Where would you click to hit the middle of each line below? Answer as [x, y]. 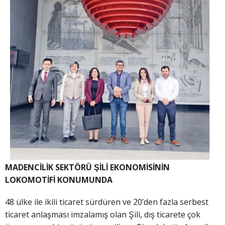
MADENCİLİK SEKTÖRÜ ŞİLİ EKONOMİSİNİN [87, 167]
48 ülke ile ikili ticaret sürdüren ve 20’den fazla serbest [107, 202]
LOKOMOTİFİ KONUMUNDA [59, 180]
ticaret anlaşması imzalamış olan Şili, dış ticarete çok [103, 215]
